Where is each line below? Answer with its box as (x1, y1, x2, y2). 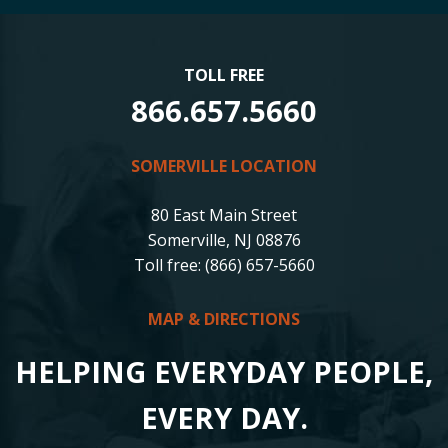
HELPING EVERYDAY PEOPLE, (15, 351, 433, 391)
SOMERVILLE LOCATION (131, 154, 317, 177)
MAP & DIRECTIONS (148, 307, 300, 330)
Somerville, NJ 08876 (147, 228, 301, 251)
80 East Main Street (151, 203, 297, 226)
